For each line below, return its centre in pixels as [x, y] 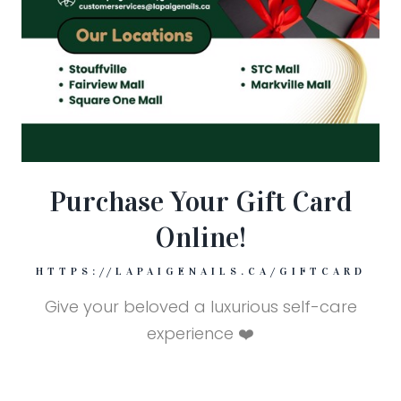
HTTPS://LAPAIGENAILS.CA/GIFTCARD [200, 271]
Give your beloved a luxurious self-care [200, 306]
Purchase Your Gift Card [200, 201]
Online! [200, 237]
